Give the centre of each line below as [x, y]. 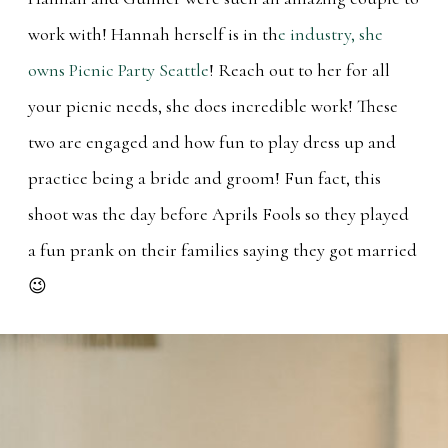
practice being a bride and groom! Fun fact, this [204, 177]
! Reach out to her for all [299, 69]
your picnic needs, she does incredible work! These [213, 105]
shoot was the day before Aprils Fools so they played [218, 213]
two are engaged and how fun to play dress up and [212, 141]
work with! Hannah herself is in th [153, 33]
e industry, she [330, 33]
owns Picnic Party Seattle [118, 69]
